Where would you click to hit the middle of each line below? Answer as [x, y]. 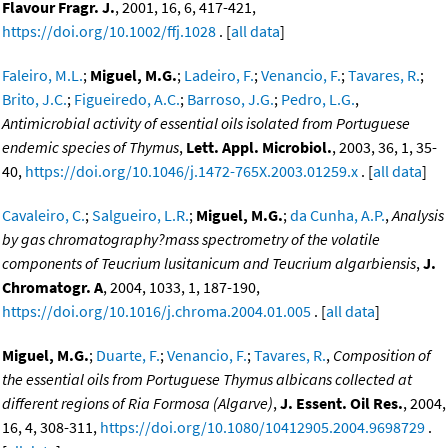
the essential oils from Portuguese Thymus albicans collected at [207, 379]
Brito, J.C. [34, 99]
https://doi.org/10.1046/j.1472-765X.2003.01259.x [191, 171]
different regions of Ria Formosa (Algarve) [137, 403]
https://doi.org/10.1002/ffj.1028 [109, 31]
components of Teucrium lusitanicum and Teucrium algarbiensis [209, 263]
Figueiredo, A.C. [127, 99]
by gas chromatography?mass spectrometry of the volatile [191, 239]
